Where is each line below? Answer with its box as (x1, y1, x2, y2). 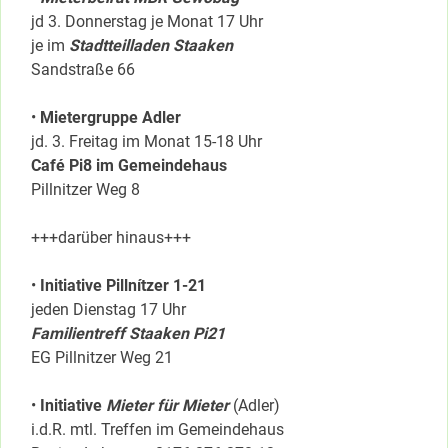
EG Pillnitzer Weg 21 (31, 347, 173, 367)
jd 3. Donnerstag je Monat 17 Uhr (31, 11, 263, 31)
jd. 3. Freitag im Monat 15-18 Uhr (31, 131, 262, 151)
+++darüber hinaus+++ (31, 227, 191, 247)
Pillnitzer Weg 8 (31, 179, 140, 199)
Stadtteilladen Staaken (69, 35, 233, 55)
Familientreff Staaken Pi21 (31, 323, 225, 343)
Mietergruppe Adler (40, 107, 181, 127)
